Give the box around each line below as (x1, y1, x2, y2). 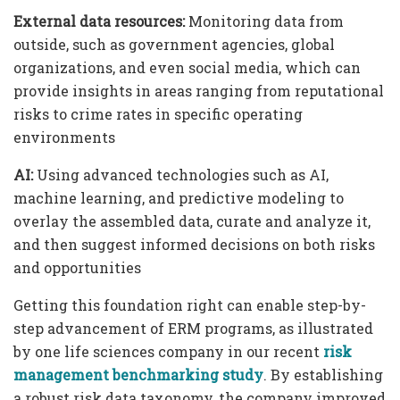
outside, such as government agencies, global (13, 34, 335, 54)
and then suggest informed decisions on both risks (13, 234, 375, 254)
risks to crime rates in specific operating (13, 104, 303, 123)
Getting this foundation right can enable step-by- (13, 295, 366, 314)
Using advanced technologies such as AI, (33, 164, 329, 184)
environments (13, 127, 115, 146)
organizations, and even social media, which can (13, 57, 361, 77)
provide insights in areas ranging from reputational (13, 80, 384, 100)
